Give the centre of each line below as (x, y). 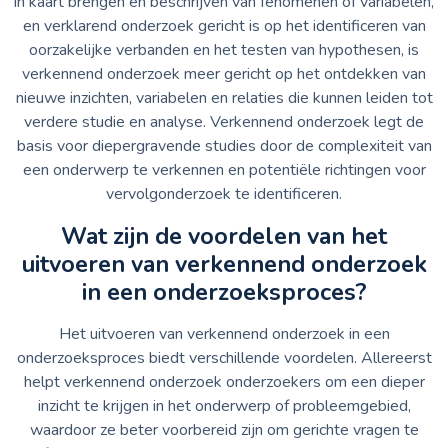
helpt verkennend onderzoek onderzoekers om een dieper (224, 381)
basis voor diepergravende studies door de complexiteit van (224, 145)
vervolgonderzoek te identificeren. (224, 193)
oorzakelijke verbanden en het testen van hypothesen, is (224, 49)
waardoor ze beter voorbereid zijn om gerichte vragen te (224, 429)
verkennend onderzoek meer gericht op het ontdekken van (224, 73)
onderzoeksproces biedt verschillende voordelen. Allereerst (224, 357)
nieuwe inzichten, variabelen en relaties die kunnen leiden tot (224, 97)
